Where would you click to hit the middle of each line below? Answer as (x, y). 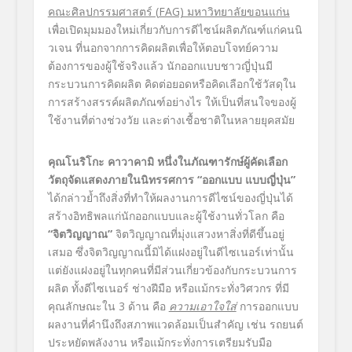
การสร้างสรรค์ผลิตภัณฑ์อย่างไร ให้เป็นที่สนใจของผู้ (172, 102)
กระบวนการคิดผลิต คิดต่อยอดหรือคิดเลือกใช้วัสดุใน (172, 84)
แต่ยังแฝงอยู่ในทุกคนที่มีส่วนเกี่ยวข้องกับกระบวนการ (172, 270)
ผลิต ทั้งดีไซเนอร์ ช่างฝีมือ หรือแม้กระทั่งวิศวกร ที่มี (168, 288)
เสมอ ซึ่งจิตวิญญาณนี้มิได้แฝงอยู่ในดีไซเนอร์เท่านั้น (170, 252)
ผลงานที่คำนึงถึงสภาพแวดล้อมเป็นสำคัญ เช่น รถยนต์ (175, 324)
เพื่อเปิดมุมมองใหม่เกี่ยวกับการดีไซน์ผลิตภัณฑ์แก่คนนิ (175, 30)
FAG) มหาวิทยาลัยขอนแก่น (224, 12)
